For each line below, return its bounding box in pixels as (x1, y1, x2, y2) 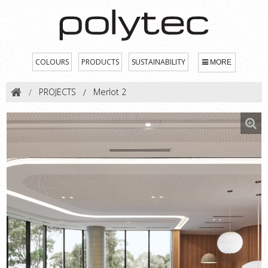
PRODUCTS (81, 56, 119, 67)
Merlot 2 (93, 86, 126, 98)
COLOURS (35, 56, 69, 67)
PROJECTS (39, 86, 76, 98)
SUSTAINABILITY (132, 56, 185, 67)
